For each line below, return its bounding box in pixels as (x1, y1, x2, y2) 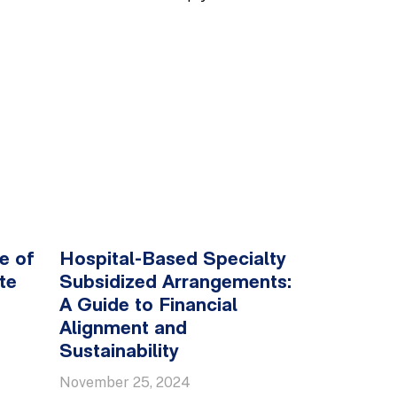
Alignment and (59, 319, 187, 339)
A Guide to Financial (59, 296, 237, 316)
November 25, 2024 (59, 374, 191, 391)
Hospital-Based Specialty (59, 250, 286, 270)
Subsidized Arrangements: (59, 273, 292, 293)
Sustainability (59, 342, 179, 362)
